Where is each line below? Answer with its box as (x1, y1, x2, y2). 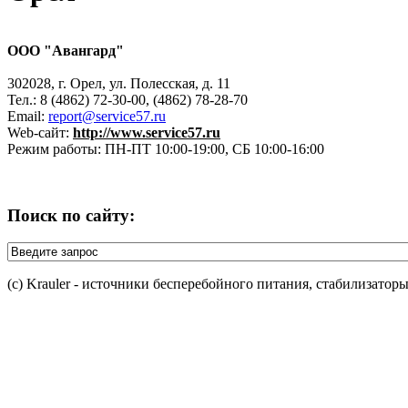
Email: (7, 107, 48, 124)
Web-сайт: (7, 124, 73, 140)
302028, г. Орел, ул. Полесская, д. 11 (7, 75, 230, 91)
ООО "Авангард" (7, 42, 124, 58)
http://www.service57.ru (73, 124, 220, 140)
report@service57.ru (48, 107, 166, 124)
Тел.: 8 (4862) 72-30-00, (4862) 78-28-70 (7, 91, 248, 107)
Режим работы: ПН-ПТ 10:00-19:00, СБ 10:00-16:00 (7, 140, 324, 157)
